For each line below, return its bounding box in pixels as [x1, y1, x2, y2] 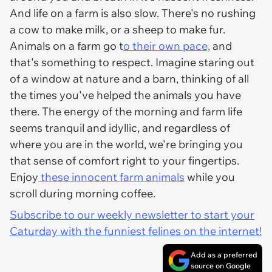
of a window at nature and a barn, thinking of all [10, 72, 249, 86]
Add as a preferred [191, 250, 257, 259]
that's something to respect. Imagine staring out [10, 55, 254, 69]
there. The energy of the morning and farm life [10, 104, 242, 118]
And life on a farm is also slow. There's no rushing [10, 6, 256, 20]
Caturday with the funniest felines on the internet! [10, 224, 262, 238]
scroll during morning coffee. [10, 186, 158, 200]
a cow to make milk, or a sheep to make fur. [10, 22, 225, 36]
